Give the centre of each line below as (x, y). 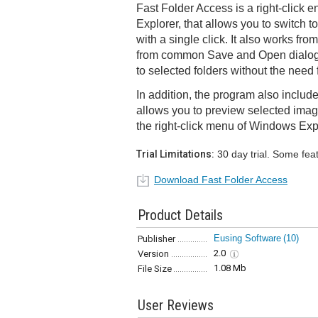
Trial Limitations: (175, 154)
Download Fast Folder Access (221, 180)
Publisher (157, 239)
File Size (155, 269)
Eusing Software (247, 238)
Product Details (180, 215)
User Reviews (176, 305)
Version (153, 254)
